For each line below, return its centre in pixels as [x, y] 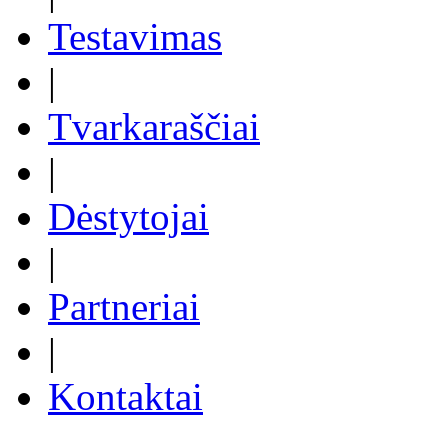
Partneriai [124, 306]
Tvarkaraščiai [154, 126]
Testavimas [135, 36]
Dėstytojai [128, 216]
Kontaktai [125, 396]
